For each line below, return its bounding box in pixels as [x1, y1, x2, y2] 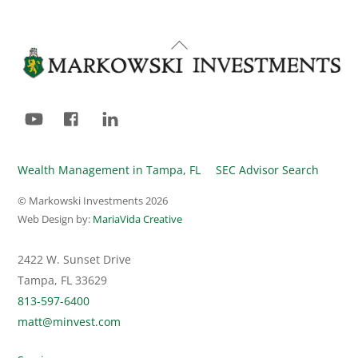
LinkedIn [125, 100, 172, 116]
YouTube [49, 100, 97, 116]
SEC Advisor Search [215, 161, 319, 177]
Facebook [87, 100, 137, 116]
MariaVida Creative [93, 212, 183, 227]
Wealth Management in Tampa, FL [18, 161, 201, 177]
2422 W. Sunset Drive [18, 252, 132, 268]
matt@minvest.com [18, 314, 121, 330]
